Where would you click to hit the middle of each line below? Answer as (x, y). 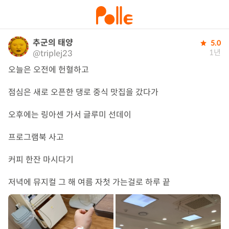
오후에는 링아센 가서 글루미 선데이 (70, 115)
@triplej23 (53, 53)
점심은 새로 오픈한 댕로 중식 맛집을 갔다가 (83, 92)
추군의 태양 (53, 42)
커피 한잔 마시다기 (41, 160)
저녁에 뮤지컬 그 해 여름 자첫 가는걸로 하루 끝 (89, 182)
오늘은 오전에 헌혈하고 (49, 70)
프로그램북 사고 (36, 137)
